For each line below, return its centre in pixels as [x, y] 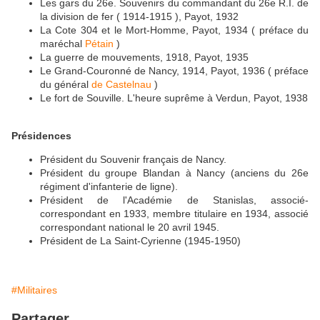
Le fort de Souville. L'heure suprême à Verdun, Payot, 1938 [174, 98]
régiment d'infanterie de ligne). [109, 187]
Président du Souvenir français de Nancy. [133, 160]
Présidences [41, 136]
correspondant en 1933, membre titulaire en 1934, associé [174, 214]
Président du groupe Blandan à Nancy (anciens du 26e [174, 173]
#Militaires [34, 290]
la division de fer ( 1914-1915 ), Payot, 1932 [139, 17]
